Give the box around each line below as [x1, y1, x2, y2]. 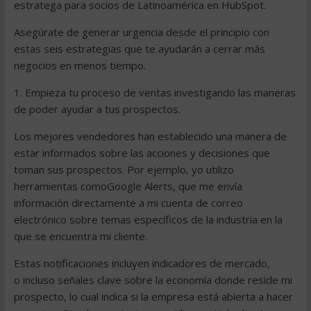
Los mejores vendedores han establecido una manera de [13, 129, 287, 143]
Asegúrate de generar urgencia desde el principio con [13, 25, 269, 39]
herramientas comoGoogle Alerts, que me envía [13, 179, 242, 193]
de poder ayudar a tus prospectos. [13, 102, 180, 116]
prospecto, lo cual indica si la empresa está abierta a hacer [13, 289, 293, 303]
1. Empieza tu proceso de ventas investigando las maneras [13, 85, 296, 99]
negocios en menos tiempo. [13, 58, 146, 72]
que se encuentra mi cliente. [13, 229, 147, 243]
